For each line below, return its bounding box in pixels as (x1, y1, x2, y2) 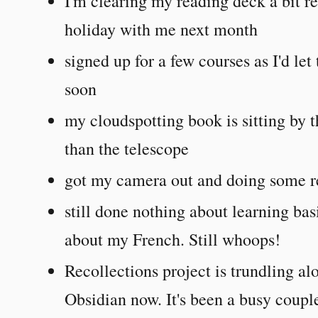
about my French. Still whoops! (65, 227, 281, 251)
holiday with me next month (65, 17, 258, 40)
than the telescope (65, 136, 190, 160)
